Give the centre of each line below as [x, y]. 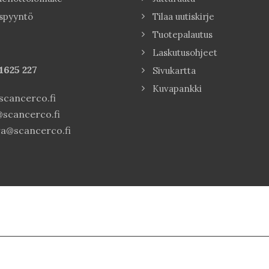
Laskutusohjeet [185, 52]
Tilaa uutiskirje [183, 16]
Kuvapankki [177, 88]
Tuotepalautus [183, 34]
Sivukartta [174, 70]
